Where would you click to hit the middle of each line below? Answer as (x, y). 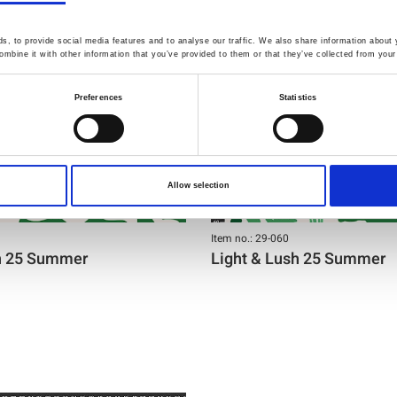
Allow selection (198, 186)
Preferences (98, 98)
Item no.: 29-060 (250, 238)
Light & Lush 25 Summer (298, 259)
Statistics (298, 98)
